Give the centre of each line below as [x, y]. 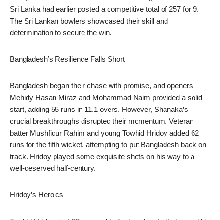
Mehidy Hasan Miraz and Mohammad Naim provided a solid [106, 97]
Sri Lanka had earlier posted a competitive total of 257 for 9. [104, 9]
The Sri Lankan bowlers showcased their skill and [89, 21]
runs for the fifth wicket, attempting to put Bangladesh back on [108, 145]
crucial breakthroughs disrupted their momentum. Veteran [102, 121]
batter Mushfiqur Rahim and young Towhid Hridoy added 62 [104, 133]
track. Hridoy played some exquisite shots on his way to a [102, 156]
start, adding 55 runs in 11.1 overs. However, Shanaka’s [99, 109]
